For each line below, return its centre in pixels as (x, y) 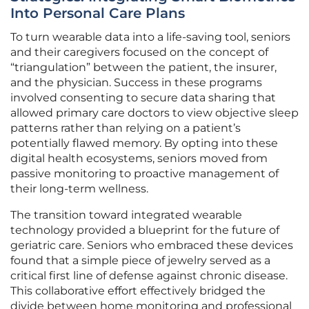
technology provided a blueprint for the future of (145, 230)
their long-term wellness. (79, 189)
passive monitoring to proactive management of (144, 174)
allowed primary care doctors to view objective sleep (154, 113)
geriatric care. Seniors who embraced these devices (152, 246)
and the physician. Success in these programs (136, 83)
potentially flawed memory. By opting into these (144, 143)
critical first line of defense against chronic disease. (149, 276)
